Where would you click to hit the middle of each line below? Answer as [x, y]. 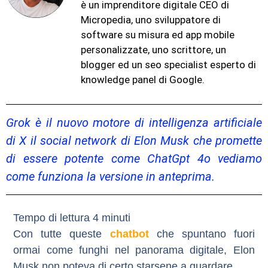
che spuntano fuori [202, 234]
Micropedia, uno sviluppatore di [151, 19]
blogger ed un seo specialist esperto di [168, 64]
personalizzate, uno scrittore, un [153, 49]
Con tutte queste [62, 234]
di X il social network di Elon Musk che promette [134, 141]
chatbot [129, 234]
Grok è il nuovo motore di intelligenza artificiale [134, 123]
